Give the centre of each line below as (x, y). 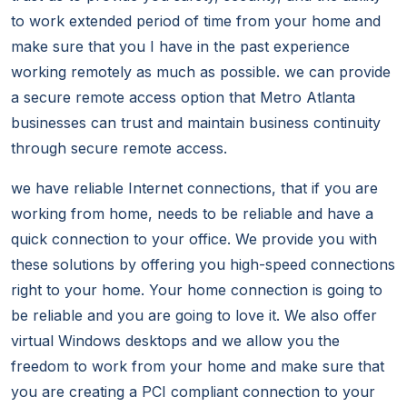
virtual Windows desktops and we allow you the (175, 341)
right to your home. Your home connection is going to (197, 290)
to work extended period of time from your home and (196, 21)
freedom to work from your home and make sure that (198, 367)
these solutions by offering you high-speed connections (203, 265)
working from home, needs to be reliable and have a (192, 214)
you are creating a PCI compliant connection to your (193, 392)
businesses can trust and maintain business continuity (196, 123)
